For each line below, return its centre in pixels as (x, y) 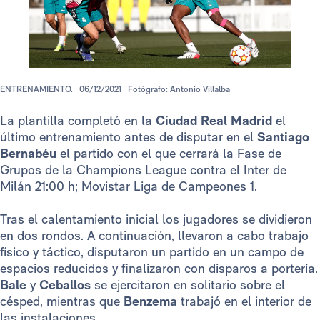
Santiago (283, 136)
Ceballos (67, 284)
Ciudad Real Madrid (214, 120)
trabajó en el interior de (246, 301)
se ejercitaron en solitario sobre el (190, 284)
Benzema (152, 301)
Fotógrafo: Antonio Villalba (179, 89)
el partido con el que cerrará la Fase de (169, 153)
